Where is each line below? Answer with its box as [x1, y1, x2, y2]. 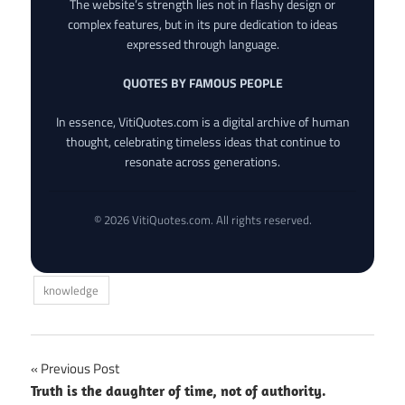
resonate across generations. [125, 151, 280, 171]
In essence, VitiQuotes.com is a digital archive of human [55, 111, 350, 131]
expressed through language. [126, 33, 279, 53]
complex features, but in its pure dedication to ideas [67, 14, 338, 33]
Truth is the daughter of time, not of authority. [31, 381, 326, 400]
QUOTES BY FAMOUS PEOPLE [122, 72, 283, 92]
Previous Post [41, 357, 119, 379]
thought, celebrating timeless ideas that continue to [65, 131, 340, 151]
